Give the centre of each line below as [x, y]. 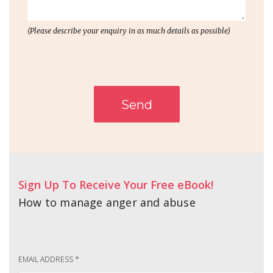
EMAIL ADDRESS [47, 259]
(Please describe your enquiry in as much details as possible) [129, 30]
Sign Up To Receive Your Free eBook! [116, 184]
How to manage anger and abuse [107, 202]
